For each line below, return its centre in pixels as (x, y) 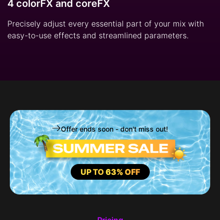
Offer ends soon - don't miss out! (114, 129)
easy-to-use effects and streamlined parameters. (98, 35)
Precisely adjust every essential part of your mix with (106, 23)
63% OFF (123, 172)
